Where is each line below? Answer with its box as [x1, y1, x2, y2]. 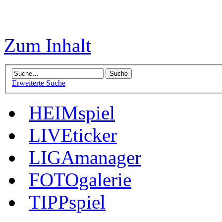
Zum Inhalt [4, 35, 91, 56]
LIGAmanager [29, 146, 141, 168]
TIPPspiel [29, 191, 106, 213]
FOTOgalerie [29, 168, 131, 190]
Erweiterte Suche [12, 78, 65, 87]
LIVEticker [29, 124, 117, 146]
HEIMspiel [29, 102, 115, 123]
